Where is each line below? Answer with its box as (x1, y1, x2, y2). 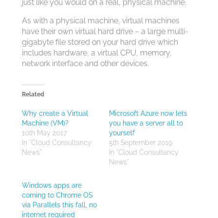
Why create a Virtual (21, 109, 88, 117)
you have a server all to (109, 119, 183, 127)
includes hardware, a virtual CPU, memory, (21, 48, 172, 57)
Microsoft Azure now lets (109, 109, 187, 117)
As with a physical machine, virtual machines (21, 16, 180, 25)
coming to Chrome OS (21, 191, 93, 199)
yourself (109, 129, 135, 137)
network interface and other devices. (21, 59, 149, 68)
